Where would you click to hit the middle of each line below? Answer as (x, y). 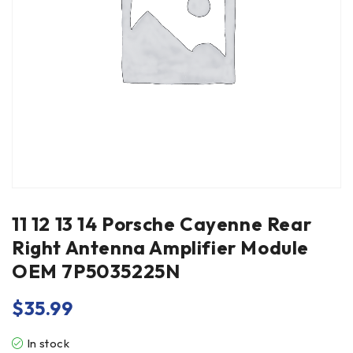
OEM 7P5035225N (96, 271)
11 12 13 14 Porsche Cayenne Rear (162, 224)
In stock (48, 343)
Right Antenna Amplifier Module (161, 247)
